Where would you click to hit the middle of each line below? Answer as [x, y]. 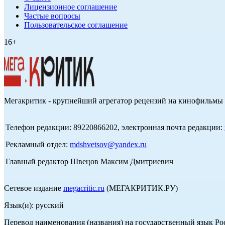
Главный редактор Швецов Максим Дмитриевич [89, 162]
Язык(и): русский [34, 205]
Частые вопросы [52, 16]
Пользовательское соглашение [76, 25]
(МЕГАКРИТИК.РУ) [141, 188]
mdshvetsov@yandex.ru [108, 145]
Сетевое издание [34, 188]
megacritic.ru [84, 188]
